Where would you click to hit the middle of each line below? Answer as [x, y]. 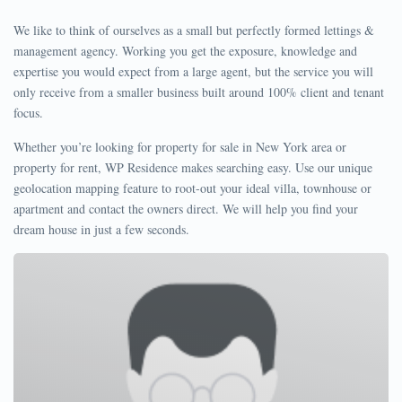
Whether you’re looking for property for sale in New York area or [180, 147]
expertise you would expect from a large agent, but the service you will [193, 71]
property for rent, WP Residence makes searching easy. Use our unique [193, 167]
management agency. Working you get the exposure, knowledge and [185, 51]
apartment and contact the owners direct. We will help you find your [186, 209]
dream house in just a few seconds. [101, 229]
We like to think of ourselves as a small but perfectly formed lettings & [194, 30]
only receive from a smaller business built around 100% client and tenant [199, 92]
